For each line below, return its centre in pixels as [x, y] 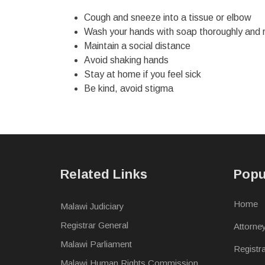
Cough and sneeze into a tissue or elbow [168, 17]
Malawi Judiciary [92, 206]
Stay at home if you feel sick [143, 74]
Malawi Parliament [96, 244]
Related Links [104, 174]
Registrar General [94, 225]
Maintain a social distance [137, 46]
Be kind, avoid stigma [129, 88]
